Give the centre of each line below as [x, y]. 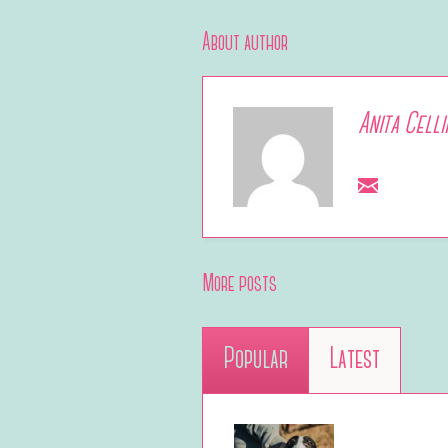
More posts [239, 284]
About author [245, 43]
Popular [255, 359]
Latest [354, 359]
